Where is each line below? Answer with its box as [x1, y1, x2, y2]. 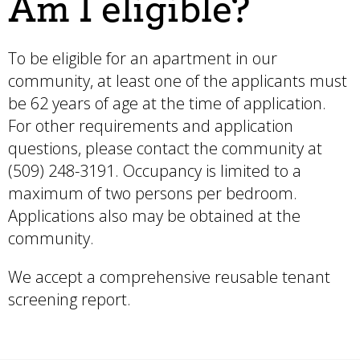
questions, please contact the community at [8, 137, 322, 159]
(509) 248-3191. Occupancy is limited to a [8, 159, 301, 182]
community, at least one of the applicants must [8, 69, 347, 92]
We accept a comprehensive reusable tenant [8, 265, 330, 288]
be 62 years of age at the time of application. [8, 92, 326, 114]
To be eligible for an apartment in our [8, 47, 277, 69]
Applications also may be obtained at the [8, 204, 301, 227]
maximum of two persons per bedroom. [8, 182, 297, 204]
